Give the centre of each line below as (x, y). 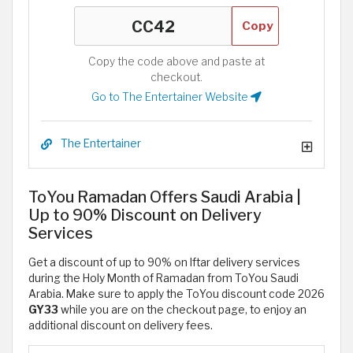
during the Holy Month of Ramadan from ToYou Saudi (163, 279)
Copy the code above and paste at (176, 62)
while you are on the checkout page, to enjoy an (182, 310)
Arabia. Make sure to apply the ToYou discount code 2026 (176, 294)
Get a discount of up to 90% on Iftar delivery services (164, 263)
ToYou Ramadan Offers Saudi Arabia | (165, 197)
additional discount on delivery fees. (121, 326)
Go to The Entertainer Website (171, 97)
